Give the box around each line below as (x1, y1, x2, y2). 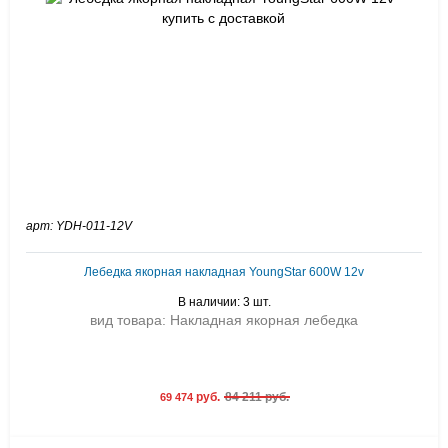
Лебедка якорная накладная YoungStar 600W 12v (84, 265, 364, 279)
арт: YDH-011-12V (26, 219, 132, 233)
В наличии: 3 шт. (177, 295, 271, 309)
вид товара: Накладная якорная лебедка (90, 312, 358, 328)
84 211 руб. (224, 390, 289, 404)
